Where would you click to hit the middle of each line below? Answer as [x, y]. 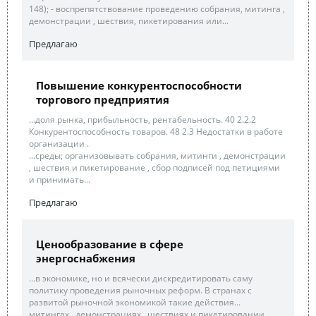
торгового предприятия [103, 99]
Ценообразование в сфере [110, 244]
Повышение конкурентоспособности [139, 85]
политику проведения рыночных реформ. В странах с [140, 290]
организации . [59, 143]
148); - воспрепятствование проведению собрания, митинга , [157, 8]
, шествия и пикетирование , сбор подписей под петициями [154, 167]
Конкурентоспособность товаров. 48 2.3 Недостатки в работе [156, 131]
